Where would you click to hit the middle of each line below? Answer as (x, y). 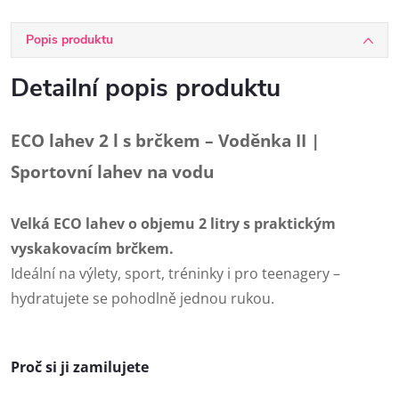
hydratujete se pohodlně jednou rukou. (142, 298)
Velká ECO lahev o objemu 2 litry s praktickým (173, 224)
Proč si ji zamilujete (80, 367)
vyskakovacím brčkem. (92, 248)
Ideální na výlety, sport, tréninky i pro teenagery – (175, 273)
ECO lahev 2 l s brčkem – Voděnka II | (165, 140)
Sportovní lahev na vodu (112, 171)
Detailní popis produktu (146, 88)
